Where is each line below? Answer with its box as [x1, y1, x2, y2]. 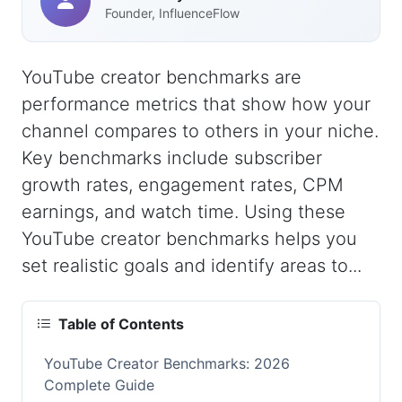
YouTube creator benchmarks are [22, 66, 301, 88]
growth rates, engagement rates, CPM [22, 174, 344, 196]
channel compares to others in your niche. [22, 120, 379, 142]
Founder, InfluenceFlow [105, 4, 240, 21]
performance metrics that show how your [22, 93, 371, 115]
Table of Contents [58, 315, 184, 333]
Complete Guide [44, 376, 154, 395]
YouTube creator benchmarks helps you [22, 228, 357, 249]
